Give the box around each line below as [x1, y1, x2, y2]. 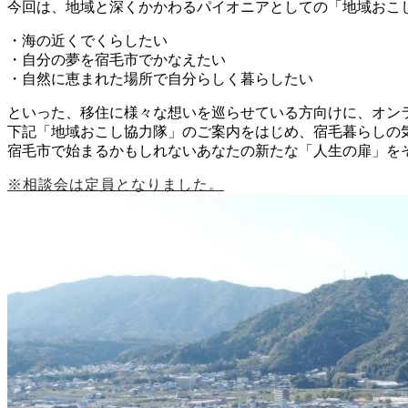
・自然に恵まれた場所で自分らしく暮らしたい [7, 70, 313, 87]
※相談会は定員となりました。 [7, 176, 224, 192]
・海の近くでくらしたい [7, 32, 168, 48]
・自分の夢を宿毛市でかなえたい [7, 51, 226, 67]
